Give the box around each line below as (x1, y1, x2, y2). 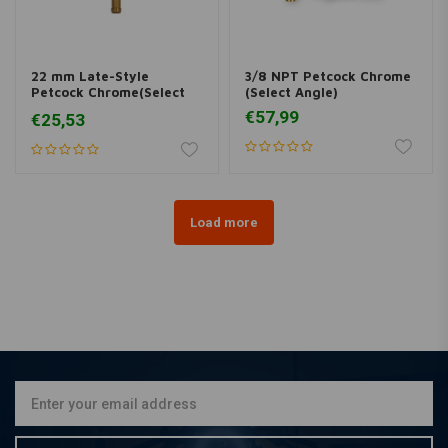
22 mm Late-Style (31, 68, 149, 85)
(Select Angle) (244, 84, 338, 101)
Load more (190, 214, 258, 230)
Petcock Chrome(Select (31, 84, 185, 101)
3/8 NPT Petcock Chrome (244, 68, 411, 85)
